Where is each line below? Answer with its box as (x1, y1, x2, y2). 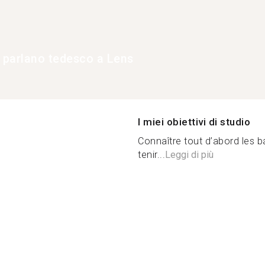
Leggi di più (165, 148, 214, 160)
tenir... (138, 148, 165, 160)
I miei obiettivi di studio (138, 115, 250, 128)
